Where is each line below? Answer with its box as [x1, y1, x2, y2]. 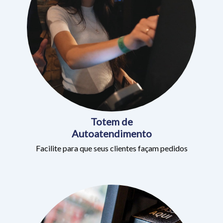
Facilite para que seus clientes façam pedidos [35, 126, 188, 136]
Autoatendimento [71, 110, 152, 122]
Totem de [90, 98, 133, 111]
